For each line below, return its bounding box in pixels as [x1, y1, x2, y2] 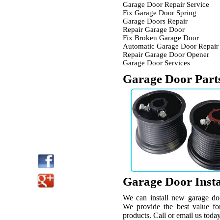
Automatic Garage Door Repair [123, 42, 219, 50]
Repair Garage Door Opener [123, 51, 209, 58]
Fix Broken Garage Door [123, 34, 199, 42]
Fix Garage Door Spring [123, 9, 196, 17]
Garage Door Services [123, 59, 190, 67]
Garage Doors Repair [123, 17, 188, 25]
